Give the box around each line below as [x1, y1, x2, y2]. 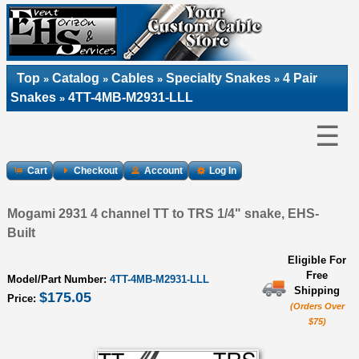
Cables [111, 71, 154, 85]
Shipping [294, 284, 340, 296]
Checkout [74, 164, 118, 176]
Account [144, 164, 183, 176]
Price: [7, 292, 39, 305]
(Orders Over [289, 301, 345, 311]
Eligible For [288, 253, 346, 266]
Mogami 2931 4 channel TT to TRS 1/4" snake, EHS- [7, 206, 319, 220]
